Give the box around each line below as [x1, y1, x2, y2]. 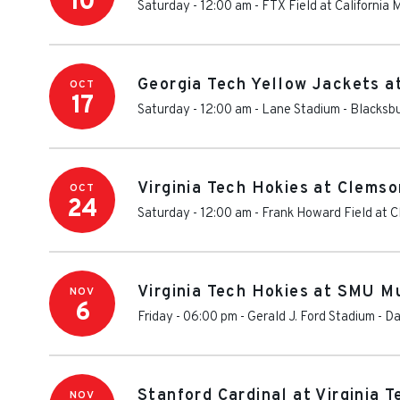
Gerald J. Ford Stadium [247, 309, 375, 326]
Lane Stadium [262, 102, 340, 119]
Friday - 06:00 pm [137, 309, 237, 326]
